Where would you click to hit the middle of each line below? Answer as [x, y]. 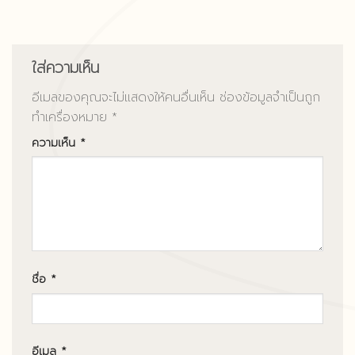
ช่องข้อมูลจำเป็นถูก [270, 97]
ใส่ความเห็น [68, 67]
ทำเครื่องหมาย [72, 117]
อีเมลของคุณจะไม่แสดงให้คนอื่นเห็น [123, 97]
